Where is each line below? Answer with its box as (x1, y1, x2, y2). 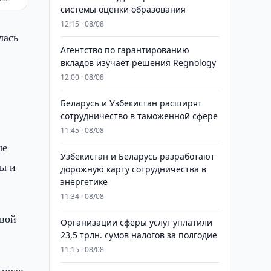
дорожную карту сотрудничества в (60, 163, 206, 175)
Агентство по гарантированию (60, 44, 189, 56)
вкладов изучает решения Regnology (60, 57, 216, 68)
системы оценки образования (60, 4, 186, 15)
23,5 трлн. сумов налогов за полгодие (60, 229, 217, 241)
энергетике (60, 176, 108, 188)
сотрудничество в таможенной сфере (60, 110, 218, 122)
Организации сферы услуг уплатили (60, 217, 212, 228)
